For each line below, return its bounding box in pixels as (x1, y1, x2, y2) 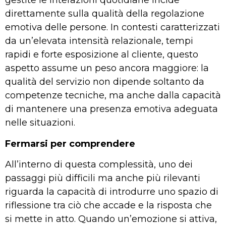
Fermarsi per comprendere (5, 138, 135, 149)
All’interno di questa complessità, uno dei (5, 159, 193, 171)
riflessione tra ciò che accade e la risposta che (5, 200, 212, 211)
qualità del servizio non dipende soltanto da (5, 76, 204, 88)
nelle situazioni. (5, 117, 75, 129)
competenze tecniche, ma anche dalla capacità (5, 90, 221, 101)
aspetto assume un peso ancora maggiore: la (5, 63, 209, 74)
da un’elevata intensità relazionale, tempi (5, 35, 193, 47)
